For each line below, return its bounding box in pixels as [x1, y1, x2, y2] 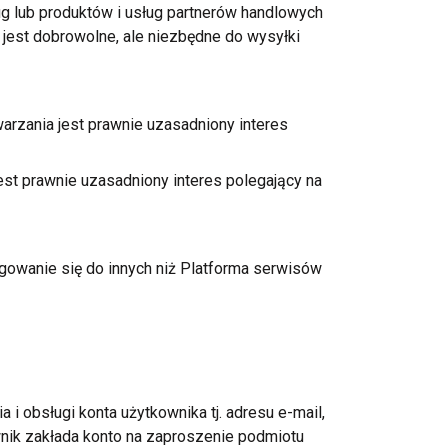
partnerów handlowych [162, 3, 323, 22]
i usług [116, 3, 163, 22]
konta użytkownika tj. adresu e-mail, [74, 403, 325, 422]
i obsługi [14, 403, 75, 422]
